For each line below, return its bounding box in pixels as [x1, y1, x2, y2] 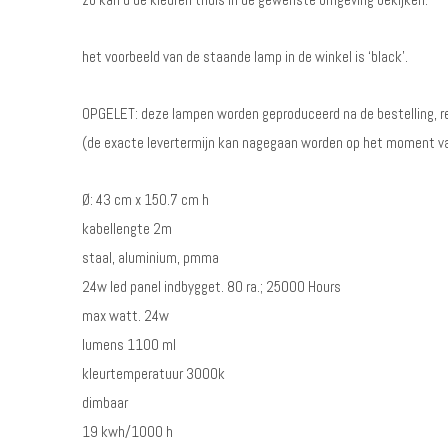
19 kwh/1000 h [82, 422, 173, 441]
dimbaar [82, 393, 128, 412]
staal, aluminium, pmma [82, 248, 219, 267]
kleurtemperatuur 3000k [82, 364, 225, 383]
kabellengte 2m [82, 219, 172, 238]
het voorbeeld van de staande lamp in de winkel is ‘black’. [82, 47, 408, 66]
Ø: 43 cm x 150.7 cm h [82, 190, 209, 209]
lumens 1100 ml [82, 335, 176, 354]
